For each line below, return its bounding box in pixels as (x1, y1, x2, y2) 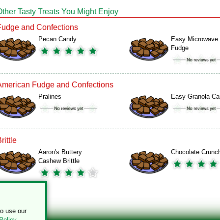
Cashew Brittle (38, 157, 80, 165)
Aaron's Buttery (38, 148, 82, 156)
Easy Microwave (171, 35, 218, 43)
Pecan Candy (38, 35, 77, 43)
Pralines (38, 93, 61, 100)
